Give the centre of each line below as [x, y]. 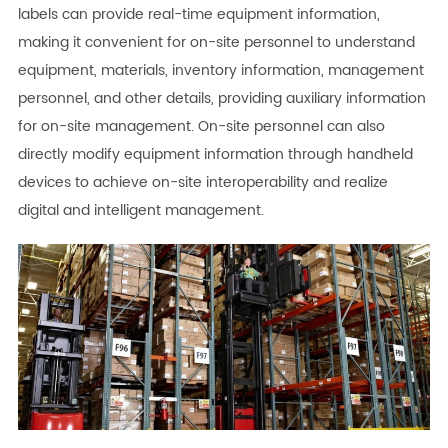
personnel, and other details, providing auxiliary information [221, 98]
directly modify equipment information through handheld [215, 154]
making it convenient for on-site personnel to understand [216, 42]
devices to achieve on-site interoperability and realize [202, 182]
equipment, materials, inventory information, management [220, 70]
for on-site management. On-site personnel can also [201, 126]
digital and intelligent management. [140, 210]
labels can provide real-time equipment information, [198, 14]
